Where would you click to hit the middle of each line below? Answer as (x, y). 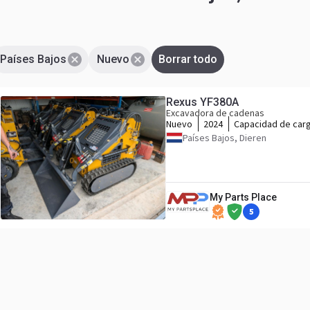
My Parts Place (243, 197)
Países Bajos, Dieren (225, 138)
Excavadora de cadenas (215, 113)
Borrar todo (188, 59)
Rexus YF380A (202, 102)
